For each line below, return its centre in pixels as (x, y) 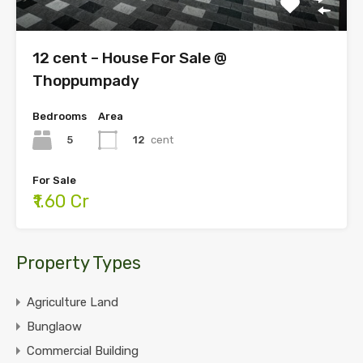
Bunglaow (54, 327)
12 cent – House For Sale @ (130, 58)
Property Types (79, 263)
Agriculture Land (73, 303)
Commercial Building (83, 351)
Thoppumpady (86, 81)
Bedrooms (60, 117)
